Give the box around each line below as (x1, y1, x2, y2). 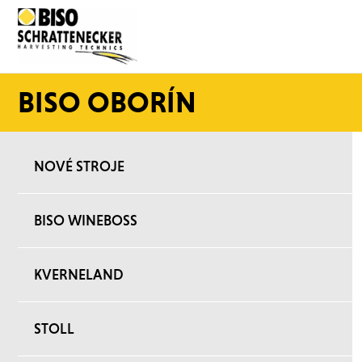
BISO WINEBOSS (34, 212, 137, 229)
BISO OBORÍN (18, 86, 196, 119)
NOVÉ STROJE (34, 158, 124, 175)
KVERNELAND (34, 266, 124, 283)
